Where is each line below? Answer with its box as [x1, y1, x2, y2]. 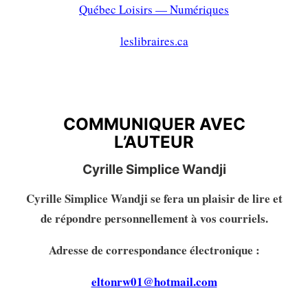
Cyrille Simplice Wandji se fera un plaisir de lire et [25, 189, 283, 207]
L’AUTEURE [21, 82, 112, 102]
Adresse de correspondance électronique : [48, 241, 260, 258]
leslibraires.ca [120, 33, 188, 49]
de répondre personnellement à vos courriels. [40, 209, 268, 227]
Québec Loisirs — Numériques [79, 1, 229, 17]
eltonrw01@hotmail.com [91, 272, 217, 290]
